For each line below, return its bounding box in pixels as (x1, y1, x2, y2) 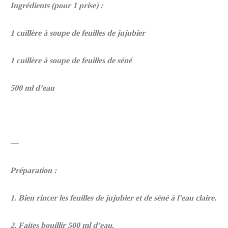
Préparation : (10, 166, 56, 175)
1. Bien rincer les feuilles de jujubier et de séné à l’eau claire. (10, 193, 216, 203)
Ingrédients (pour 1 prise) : (10, 1, 103, 10)
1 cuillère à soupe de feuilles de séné (10, 56, 132, 65)
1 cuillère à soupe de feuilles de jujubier (10, 28, 145, 38)
